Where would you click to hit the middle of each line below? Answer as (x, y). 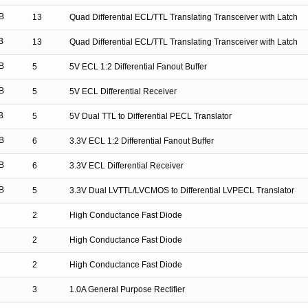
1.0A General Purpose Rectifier (127, 289)
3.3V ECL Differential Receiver (126, 166)
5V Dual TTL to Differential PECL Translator (151, 116)
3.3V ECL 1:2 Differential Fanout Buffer (142, 141)
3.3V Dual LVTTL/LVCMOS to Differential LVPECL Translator (182, 190)
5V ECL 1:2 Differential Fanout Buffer (138, 67)
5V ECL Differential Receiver (123, 91)
